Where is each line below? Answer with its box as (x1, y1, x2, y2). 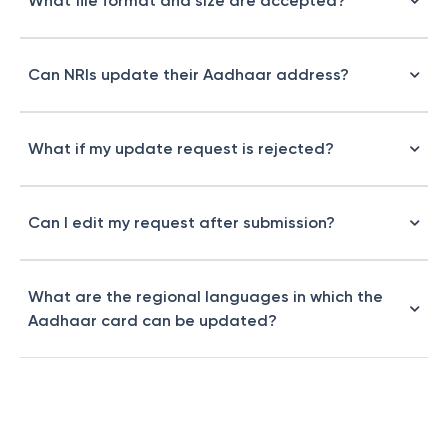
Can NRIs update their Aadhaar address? (28, 65, 349, 84)
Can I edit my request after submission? (28, 213, 335, 232)
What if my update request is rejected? (28, 139, 334, 158)
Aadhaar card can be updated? (28, 311, 277, 330)
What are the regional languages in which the (28, 287, 383, 306)
